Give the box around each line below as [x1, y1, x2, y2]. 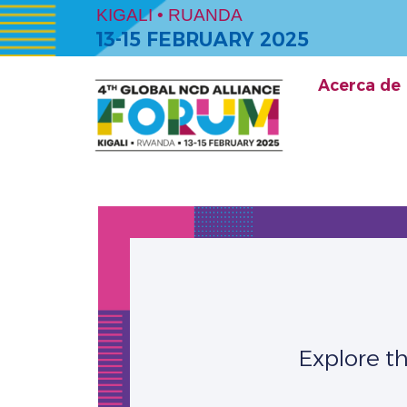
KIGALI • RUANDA [95, 5, 243, 25]
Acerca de [318, 75, 401, 95]
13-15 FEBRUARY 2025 [95, 28, 309, 51]
